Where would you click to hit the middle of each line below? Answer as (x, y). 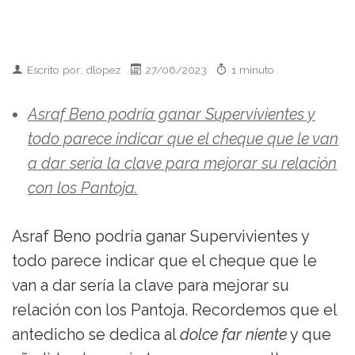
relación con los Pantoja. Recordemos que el (174, 311)
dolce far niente (233, 335)
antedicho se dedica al (96, 335)
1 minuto (253, 70)
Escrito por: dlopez (79, 70)
